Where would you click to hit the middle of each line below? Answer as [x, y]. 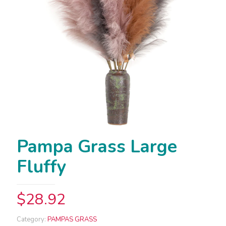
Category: [32, 219]
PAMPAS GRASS [72, 219]
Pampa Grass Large [97, 147]
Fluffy [41, 167]
